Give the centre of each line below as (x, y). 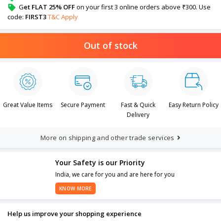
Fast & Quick (138, 105)
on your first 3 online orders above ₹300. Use (143, 7)
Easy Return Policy (193, 105)
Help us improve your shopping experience (74, 214)
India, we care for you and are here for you (115, 175)
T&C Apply (63, 17)
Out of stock (110, 46)
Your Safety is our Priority (100, 163)
